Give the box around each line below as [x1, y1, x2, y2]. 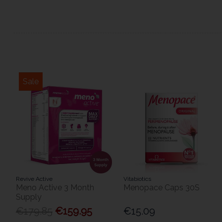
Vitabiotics [123, 175, 152, 183]
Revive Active [15, 175, 53, 183]
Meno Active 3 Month [15, 183, 94, 193]
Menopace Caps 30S [123, 183, 200, 193]
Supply [15, 192, 42, 202]
